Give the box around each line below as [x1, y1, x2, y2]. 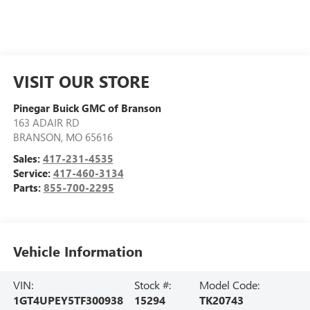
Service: [12, 165, 53, 180]
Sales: [12, 151, 43, 165]
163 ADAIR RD [12, 115, 80, 129]
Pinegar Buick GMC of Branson [12, 100, 161, 115]
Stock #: [134, 277, 172, 293]
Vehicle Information [12, 241, 143, 260]
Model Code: [199, 277, 259, 293]
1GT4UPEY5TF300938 [12, 293, 123, 308]
